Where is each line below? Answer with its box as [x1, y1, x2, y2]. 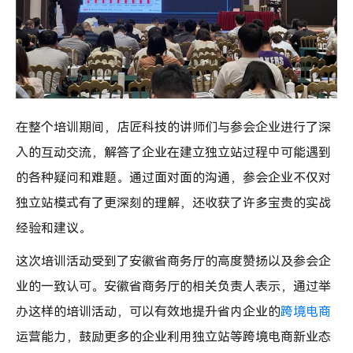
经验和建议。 [16, 220, 91, 236]
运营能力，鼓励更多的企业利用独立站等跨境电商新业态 [16, 329, 331, 344]
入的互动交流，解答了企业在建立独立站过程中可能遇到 [16, 144, 331, 160]
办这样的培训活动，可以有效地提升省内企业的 [16, 303, 281, 319]
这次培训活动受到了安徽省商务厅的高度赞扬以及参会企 [16, 253, 331, 269]
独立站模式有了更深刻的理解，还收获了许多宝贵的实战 [16, 195, 331, 210]
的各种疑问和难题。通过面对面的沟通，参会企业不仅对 [16, 169, 331, 185]
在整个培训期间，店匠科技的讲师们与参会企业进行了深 [16, 119, 331, 135]
